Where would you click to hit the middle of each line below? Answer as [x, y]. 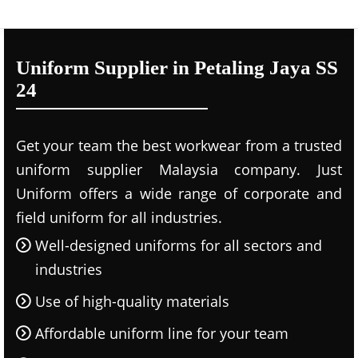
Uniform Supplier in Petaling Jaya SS [177, 68]
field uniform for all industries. [119, 217]
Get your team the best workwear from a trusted [179, 145]
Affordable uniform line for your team [162, 333]
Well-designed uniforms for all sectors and [179, 245]
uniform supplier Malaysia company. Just [179, 169]
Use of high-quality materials [132, 301]
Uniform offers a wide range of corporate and [179, 193]
